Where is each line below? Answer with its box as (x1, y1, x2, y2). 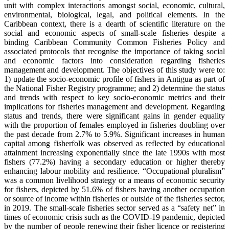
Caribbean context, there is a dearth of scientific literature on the (4, 19, 225, 29)
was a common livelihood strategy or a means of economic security (4, 176, 225, 185)
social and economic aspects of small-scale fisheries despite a (4, 29, 225, 38)
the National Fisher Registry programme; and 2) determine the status (4, 84, 225, 93)
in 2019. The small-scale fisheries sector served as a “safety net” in (4, 203, 225, 213)
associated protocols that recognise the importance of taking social (4, 47, 225, 56)
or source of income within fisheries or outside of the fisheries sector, (4, 194, 225, 203)
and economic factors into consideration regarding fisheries (4, 56, 225, 65)
